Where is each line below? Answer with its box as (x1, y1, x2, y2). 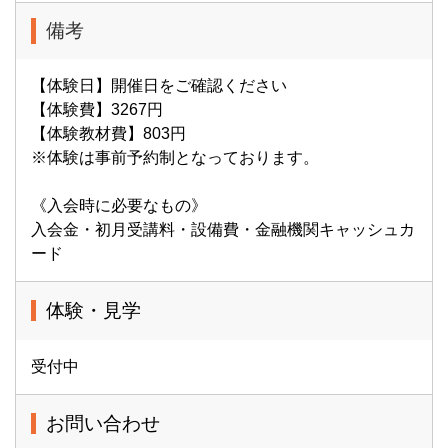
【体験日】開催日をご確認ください (31, 77, 287, 94)
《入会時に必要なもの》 (31, 197, 207, 214)
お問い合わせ (46, 413, 160, 434)
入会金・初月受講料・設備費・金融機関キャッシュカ (31, 221, 415, 238)
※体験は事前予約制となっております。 (31, 149, 319, 166)
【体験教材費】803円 (31, 125, 186, 142)
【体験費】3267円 (31, 101, 163, 118)
